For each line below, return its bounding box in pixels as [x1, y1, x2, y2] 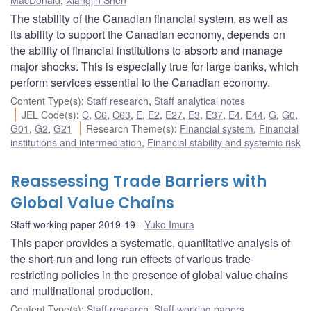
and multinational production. [10, 282, 153, 299]
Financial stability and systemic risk [147, 135, 301, 149]
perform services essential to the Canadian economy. [10, 74, 270, 90]
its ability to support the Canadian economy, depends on [10, 26, 285, 42]
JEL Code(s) [22, 107, 77, 121]
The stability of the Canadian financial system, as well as [10, 10, 288, 26]
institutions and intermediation [10, 135, 142, 149]
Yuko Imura [144, 217, 194, 231]
